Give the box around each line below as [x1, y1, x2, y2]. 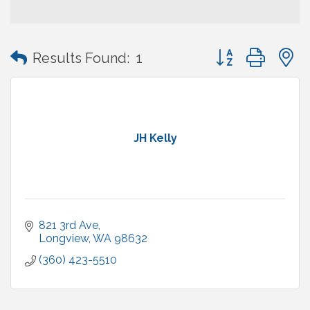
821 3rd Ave [39, 219, 98, 232]
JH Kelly [133, 131, 177, 145]
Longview [39, 232, 89, 246]
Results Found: [33, 49, 129, 66]
